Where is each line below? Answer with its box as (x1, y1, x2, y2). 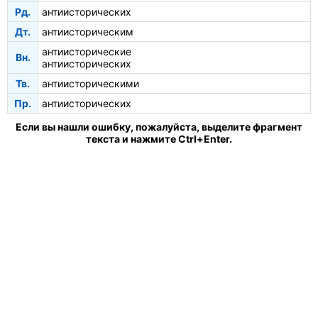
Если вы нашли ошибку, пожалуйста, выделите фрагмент (16, 120, 302, 133)
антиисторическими (42, 77, 139, 89)
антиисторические (42, 45, 131, 57)
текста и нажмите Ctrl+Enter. (86, 132, 232, 145)
